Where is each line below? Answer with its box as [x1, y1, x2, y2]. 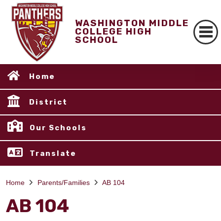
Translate [30, 149, 76, 158]
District [29, 98, 68, 107]
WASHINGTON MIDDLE [74, 18, 189, 29]
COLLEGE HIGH [74, 26, 152, 37]
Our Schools [30, 123, 87, 132]
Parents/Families [37, 179, 90, 186]
